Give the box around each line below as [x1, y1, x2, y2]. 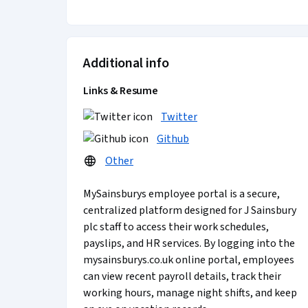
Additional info [83, 54, 169, 73]
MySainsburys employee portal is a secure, [83, 186, 280, 201]
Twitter [161, 109, 197, 124]
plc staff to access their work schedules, [83, 219, 269, 234]
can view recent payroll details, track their [83, 269, 281, 284]
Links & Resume [83, 83, 159, 98]
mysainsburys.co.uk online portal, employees [83, 252, 294, 267]
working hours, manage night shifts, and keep [83, 285, 297, 300]
